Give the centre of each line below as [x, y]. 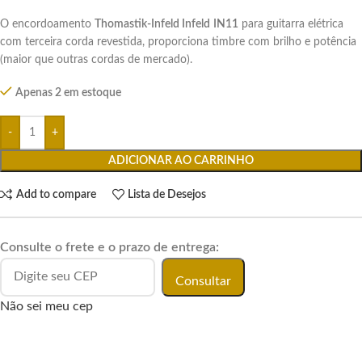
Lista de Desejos [167, 194]
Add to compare [56, 194]
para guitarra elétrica [291, 25]
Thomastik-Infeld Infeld [152, 25]
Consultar [203, 281]
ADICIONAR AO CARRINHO [181, 161]
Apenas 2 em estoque [68, 93]
